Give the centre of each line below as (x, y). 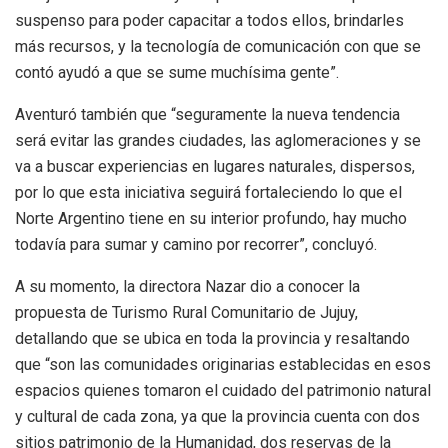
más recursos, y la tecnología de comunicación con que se (218, 46)
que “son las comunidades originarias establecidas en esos (223, 364)
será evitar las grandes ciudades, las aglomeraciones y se (218, 140)
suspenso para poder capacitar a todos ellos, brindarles (209, 20)
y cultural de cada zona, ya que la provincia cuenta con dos (217, 416)
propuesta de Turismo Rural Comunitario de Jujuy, (186, 312)
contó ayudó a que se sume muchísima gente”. (177, 72)
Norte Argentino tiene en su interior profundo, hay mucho (211, 218)
